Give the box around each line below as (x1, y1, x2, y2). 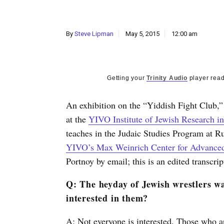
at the (66, 113, 88, 125)
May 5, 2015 (125, 30, 159, 37)
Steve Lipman (74, 30, 113, 37)
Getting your (107, 74, 147, 81)
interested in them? (66, 191, 148, 204)
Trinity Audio (146, 74, 187, 81)
